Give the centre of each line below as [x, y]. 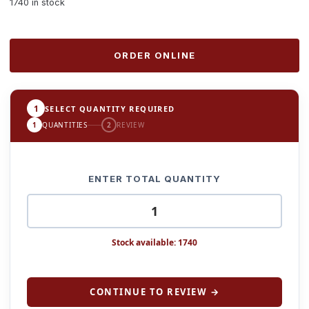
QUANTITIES [65, 124]
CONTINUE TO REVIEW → [154, 292]
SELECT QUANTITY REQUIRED [110, 108]
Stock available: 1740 [154, 243]
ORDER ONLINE [154, 56]
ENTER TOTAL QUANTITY [154, 179]
